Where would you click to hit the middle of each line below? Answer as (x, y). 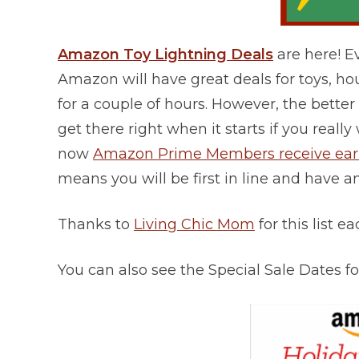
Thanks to (96, 225)
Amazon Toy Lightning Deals (165, 55)
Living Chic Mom (194, 225)
